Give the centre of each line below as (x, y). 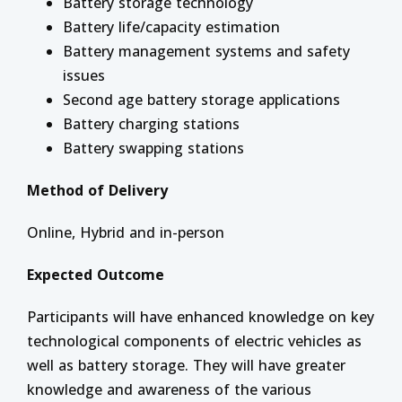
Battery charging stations (151, 124)
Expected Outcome (96, 275)
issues (84, 75)
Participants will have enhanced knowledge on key (201, 317)
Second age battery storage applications (201, 100)
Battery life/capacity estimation (171, 27)
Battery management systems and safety (206, 51)
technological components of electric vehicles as (194, 341)
